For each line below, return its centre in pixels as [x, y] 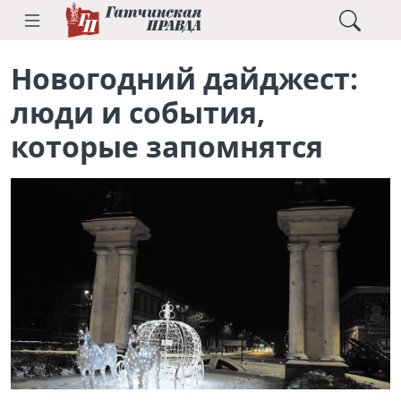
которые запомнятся [167, 146]
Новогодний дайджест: [184, 78]
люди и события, [138, 112]
